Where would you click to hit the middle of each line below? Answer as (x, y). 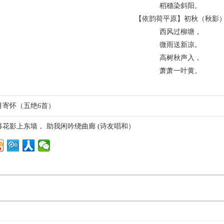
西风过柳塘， (180, 32)
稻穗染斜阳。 (180, 6)
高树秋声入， (180, 58)
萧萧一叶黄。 (180, 71)
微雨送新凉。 (180, 45)
